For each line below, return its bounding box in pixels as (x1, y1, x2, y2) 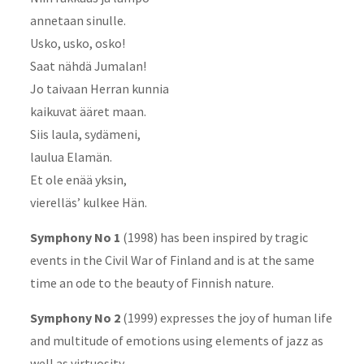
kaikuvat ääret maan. (29, 102, 146, 119)
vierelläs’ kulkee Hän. (29, 193, 147, 210)
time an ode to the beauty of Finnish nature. (29, 274, 274, 291)
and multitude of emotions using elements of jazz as (29, 331, 323, 349)
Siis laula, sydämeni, (29, 125, 141, 142)
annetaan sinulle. (29, 11, 126, 28)
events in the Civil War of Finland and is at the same (29, 251, 314, 268)
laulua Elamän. (29, 148, 112, 165)
